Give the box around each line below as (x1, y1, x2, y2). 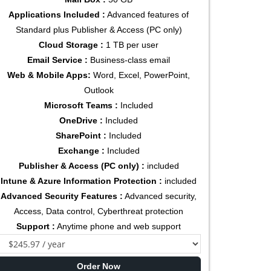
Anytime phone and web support (55, 221, 181, 232)
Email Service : (27, 55, 91, 65)
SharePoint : (56, 131, 107, 141)
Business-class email (90, 55, 171, 65)
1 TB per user (103, 40, 159, 50)
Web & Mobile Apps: (7, 70, 91, 80)
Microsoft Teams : (44, 100, 119, 111)
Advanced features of (105, 10, 189, 20)
